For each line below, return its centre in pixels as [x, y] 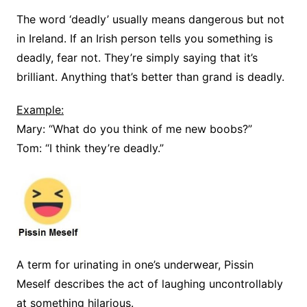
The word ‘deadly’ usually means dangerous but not [150, 20]
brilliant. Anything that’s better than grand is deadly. [150, 77]
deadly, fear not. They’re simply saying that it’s [137, 58]
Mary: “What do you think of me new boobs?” [134, 129]
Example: [40, 110]
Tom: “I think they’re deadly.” [90, 148]
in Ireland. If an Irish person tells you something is [144, 39]
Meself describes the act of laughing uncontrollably [149, 284]
